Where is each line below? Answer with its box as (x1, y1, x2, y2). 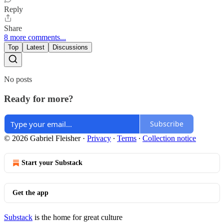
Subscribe (150, 119, 183, 128)
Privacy (87, 133, 111, 142)
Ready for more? (4, 93, 73, 104)
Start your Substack (21, 158, 82, 166)
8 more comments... (4, 33, 66, 42)
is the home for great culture (32, 212, 122, 221)
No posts (4, 75, 32, 84)
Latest (26, 43, 44, 51)
